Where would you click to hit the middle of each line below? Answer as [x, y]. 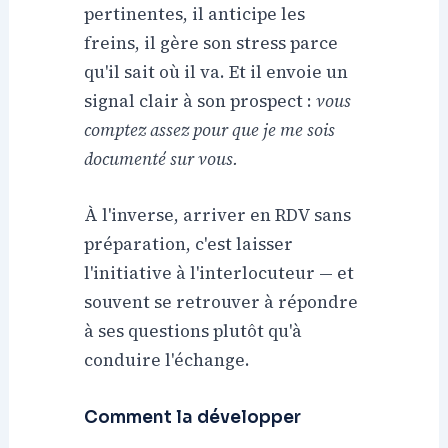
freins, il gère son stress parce [211, 42]
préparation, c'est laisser [189, 244]
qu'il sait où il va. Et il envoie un [216, 71]
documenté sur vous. [161, 158]
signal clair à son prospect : [200, 100]
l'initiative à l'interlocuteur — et [219, 273]
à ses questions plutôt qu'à [193, 331]
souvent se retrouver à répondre [221, 302]
